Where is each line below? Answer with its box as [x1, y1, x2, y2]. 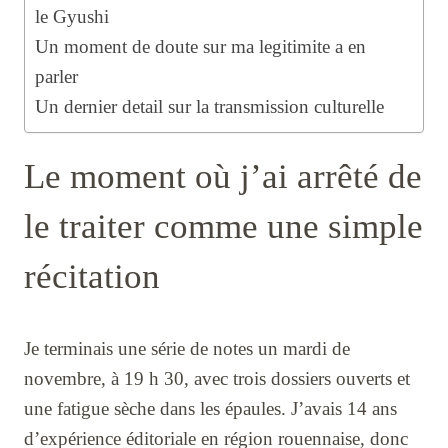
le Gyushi [35, 6, 109, 28]
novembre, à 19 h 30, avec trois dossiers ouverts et [24, 368, 410, 390]
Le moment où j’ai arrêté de [24, 157, 422, 197]
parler [35, 66, 78, 88]
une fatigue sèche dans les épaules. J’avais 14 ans [24, 398, 397, 420]
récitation [24, 257, 160, 297]
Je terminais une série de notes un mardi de [24, 338, 350, 360]
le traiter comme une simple [24, 207, 423, 247]
